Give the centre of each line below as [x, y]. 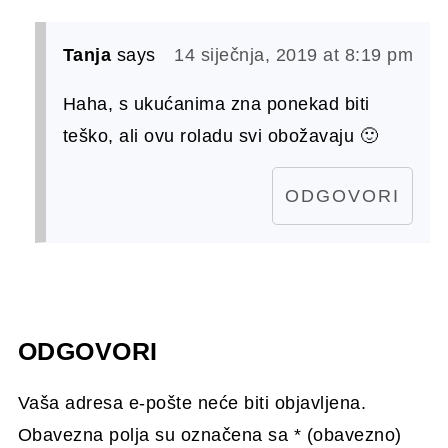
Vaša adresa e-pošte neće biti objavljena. [192, 402]
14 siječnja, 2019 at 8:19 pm [294, 54]
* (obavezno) [347, 434]
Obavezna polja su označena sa [155, 434]
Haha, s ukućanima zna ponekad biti [216, 103]
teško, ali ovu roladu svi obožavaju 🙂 [220, 135]
